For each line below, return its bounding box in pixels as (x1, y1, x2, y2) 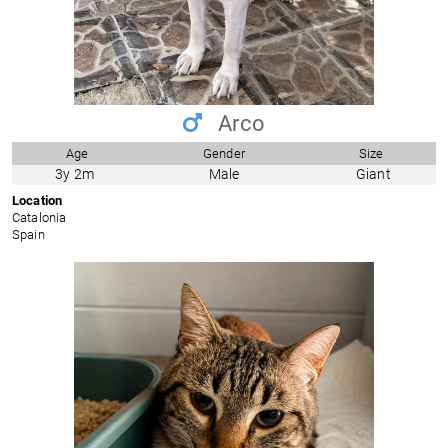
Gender (203, 146, 245, 162)
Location (12, 192, 63, 208)
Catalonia (12, 209, 67, 225)
